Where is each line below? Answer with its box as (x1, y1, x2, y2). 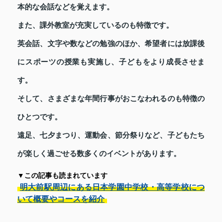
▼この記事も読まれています (17, 171, 108, 179)
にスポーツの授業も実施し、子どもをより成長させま (17, 57, 205, 66)
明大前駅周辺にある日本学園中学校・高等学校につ (20, 182, 205, 191)
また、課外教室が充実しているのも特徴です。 (17, 21, 173, 29)
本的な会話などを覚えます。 (17, 2, 114, 11)
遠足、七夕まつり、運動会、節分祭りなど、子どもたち (17, 131, 205, 139)
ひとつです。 (17, 112, 62, 121)
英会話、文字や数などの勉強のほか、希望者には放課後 (17, 39, 205, 48)
